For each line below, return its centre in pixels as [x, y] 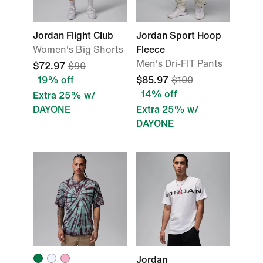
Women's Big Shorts [78, 50]
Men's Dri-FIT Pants [179, 64]
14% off [159, 94]
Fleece [151, 50]
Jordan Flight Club [73, 36]
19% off [56, 80]
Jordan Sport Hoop [179, 36]
